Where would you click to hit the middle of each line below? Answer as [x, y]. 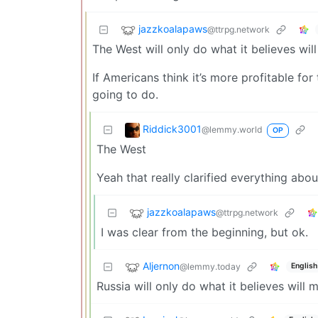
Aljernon [161, 266]
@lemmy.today [210, 267]
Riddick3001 [172, 129]
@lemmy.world [232, 130]
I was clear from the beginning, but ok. [204, 232]
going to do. [125, 94]
